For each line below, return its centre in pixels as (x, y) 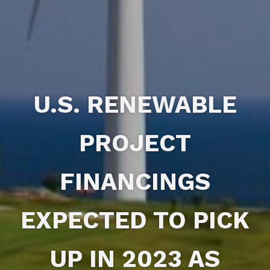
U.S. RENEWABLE (135, 105)
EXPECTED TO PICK (135, 221)
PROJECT (135, 143)
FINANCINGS (135, 182)
